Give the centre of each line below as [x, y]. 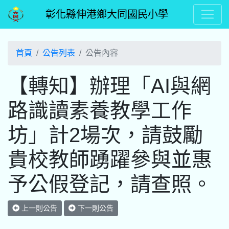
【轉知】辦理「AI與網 [109, 86]
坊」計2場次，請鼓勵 [105, 135]
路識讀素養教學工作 [100, 110]
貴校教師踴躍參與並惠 [110, 159]
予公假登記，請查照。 [110, 184]
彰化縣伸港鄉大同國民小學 [107, 14]
